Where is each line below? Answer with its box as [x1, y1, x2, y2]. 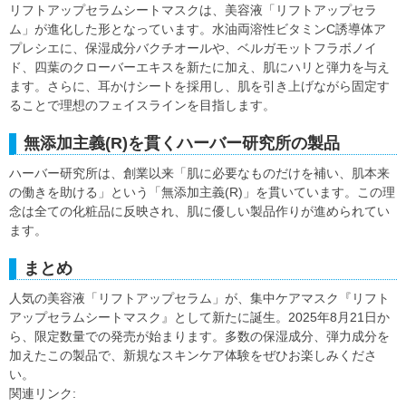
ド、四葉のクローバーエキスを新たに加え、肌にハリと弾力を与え [9, 60, 390, 75]
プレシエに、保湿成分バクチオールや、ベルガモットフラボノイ [9, 41, 377, 56]
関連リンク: [9, 386, 76, 401]
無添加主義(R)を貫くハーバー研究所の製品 [24, 134, 340, 153]
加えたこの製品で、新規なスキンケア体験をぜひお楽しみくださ [9, 348, 377, 363]
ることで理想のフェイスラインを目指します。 [9, 98, 275, 113]
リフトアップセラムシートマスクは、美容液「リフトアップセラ [9, 3, 377, 18]
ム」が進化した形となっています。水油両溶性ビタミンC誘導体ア [9, 22, 386, 37]
